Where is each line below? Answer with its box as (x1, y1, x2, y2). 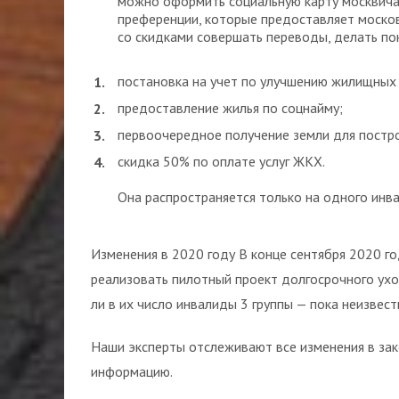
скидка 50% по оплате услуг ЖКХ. (118, 152, 325, 170)
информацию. (91, 362, 173, 380)
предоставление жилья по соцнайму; (118, 99, 343, 117)
